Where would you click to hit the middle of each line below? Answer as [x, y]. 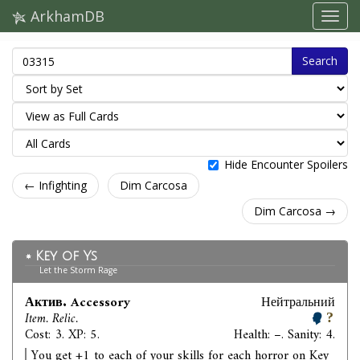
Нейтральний [298, 303]
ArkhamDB [65, 16]
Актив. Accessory [78, 303]
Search [320, 61]
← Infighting [55, 185]
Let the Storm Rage [79, 270]
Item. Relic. [51, 319]
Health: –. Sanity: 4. [284, 335]
